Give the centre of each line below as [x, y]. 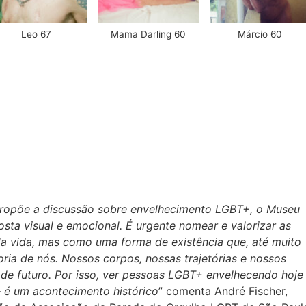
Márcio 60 [260, 34]
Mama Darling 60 [148, 34]
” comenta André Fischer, [223, 291]
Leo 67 [36, 34]
